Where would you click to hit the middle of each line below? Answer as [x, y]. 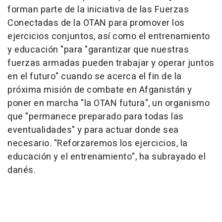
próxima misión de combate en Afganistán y [100, 90]
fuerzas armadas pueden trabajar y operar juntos [111, 63]
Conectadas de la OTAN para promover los [96, 23]
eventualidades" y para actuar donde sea [93, 130]
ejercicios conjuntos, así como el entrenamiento [109, 36]
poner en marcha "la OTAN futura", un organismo [109, 103]
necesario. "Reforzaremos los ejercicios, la [98, 143]
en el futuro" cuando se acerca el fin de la [95, 77]
